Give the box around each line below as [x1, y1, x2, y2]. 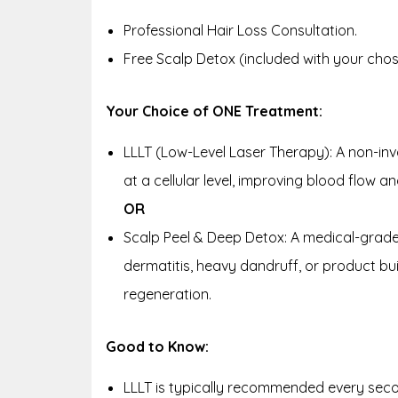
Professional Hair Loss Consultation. [123, 20, 357, 39]
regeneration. [123, 284, 211, 303]
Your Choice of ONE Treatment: [106, 101, 322, 120]
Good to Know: [106, 337, 209, 355]
